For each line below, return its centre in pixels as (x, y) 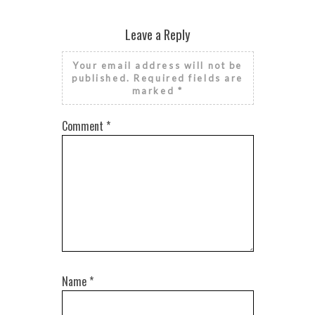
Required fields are (188, 78)
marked (155, 90)
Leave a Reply (157, 34)
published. (101, 78)
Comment (84, 126)
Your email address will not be (157, 65)
